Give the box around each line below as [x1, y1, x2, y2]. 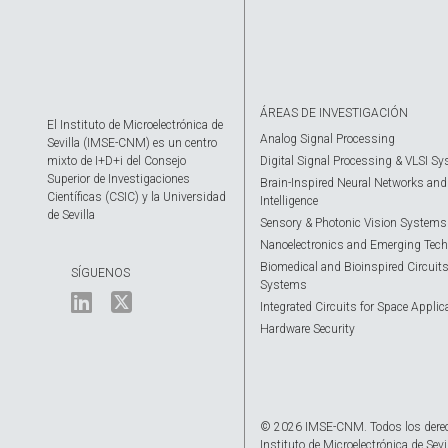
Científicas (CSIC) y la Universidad [47, 190, 226, 204]
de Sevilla [47, 208, 95, 222]
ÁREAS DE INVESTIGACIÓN [260, 106, 409, 120]
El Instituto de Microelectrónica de [47, 118, 223, 132]
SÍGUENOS [71, 266, 130, 280]
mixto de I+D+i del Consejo [47, 154, 186, 168]
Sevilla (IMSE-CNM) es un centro [47, 136, 217, 150]
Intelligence [260, 194, 319, 208]
